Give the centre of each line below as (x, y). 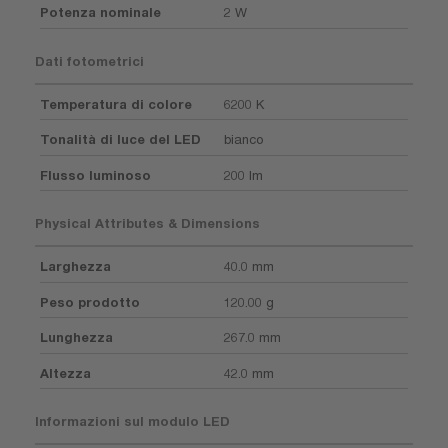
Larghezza (75, 266)
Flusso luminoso (95, 174)
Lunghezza (76, 337)
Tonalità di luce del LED (120, 139)
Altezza (65, 372)
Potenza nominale (100, 12)
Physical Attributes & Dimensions (147, 223)
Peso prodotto (90, 301)
